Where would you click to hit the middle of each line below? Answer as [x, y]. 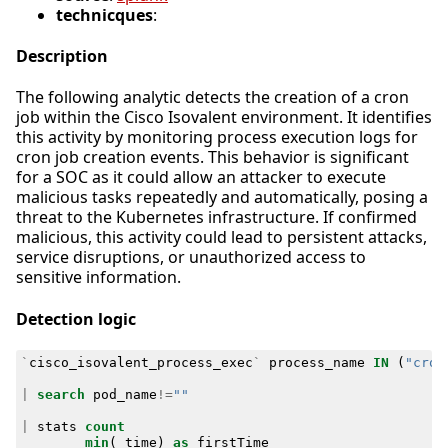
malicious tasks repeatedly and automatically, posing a [222, 197]
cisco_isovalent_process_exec [140, 362]
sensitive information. [98, 277]
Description [62, 56]
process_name [316, 362]
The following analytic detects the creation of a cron [212, 97]
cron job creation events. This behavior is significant [212, 157]
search [60, 394]
